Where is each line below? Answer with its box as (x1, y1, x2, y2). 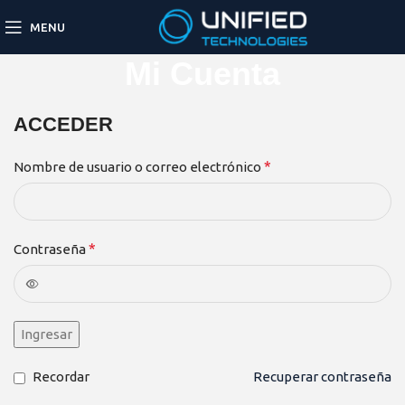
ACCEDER (14, 113, 113, 136)
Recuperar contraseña (253, 369, 391, 384)
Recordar (33, 369, 89, 384)
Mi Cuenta (125, 55, 280, 92)
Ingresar (21, 326, 72, 342)
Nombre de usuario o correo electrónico (14, 159, 264, 174)
